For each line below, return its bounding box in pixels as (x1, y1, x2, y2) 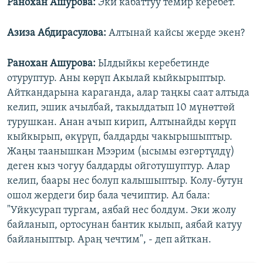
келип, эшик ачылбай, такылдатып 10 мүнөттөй (7, 102, 235, 113)
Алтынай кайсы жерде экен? (109, 27, 245, 39)
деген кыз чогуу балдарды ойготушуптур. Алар (7, 160, 230, 172)
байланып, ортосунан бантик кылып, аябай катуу (7, 219, 242, 231)
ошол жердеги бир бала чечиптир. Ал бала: (7, 190, 210, 201)
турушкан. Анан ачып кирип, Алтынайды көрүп (7, 116, 236, 128)
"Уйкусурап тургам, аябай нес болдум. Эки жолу (7, 204, 236, 216)
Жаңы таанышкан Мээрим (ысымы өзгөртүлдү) (7, 146, 235, 157)
